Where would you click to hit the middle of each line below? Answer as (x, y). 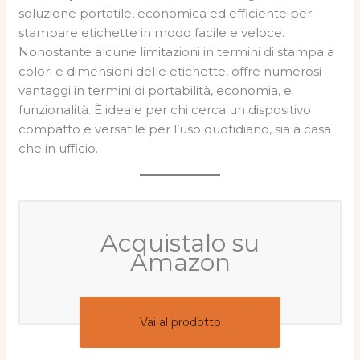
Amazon (180, 262)
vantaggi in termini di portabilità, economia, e (155, 90)
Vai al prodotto (180, 322)
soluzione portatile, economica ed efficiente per (166, 13)
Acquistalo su (180, 243)
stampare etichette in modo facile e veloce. (152, 32)
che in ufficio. (59, 148)
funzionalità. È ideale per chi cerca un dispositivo (165, 109)
